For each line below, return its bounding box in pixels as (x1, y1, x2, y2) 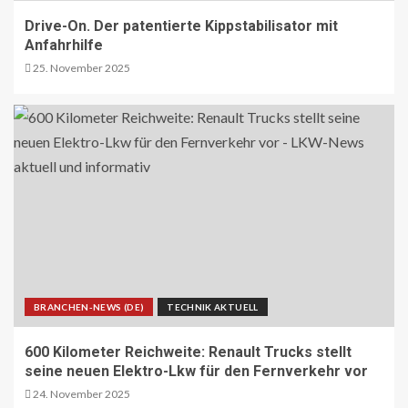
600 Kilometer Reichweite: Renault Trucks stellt (25, 342, 352, 361)
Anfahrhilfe (25, 36, 103, 54)
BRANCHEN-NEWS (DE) (34, 301, 145, 312)
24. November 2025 (31, 386, 130, 401)
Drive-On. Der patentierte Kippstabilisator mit (25, 16, 338, 35)
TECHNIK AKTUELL (167, 301, 259, 312)
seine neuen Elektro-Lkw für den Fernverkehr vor (25, 362, 368, 380)
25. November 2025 (31, 60, 130, 75)
